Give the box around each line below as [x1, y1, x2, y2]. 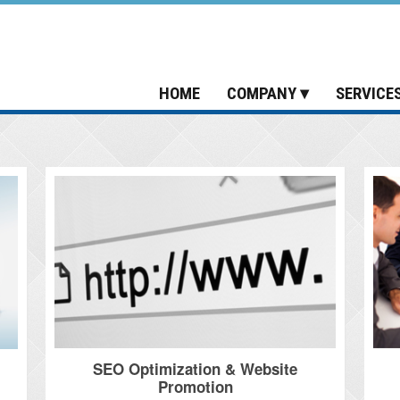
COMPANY [227, 82, 296, 104]
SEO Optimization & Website [93, 357, 298, 379]
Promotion [157, 375, 233, 397]
